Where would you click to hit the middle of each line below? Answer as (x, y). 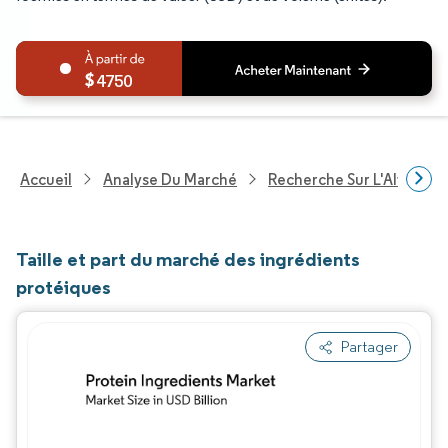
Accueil (46, 179)
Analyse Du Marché (170, 179)
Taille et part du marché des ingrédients (188, 259)
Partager (369, 346)
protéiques (63, 287)
